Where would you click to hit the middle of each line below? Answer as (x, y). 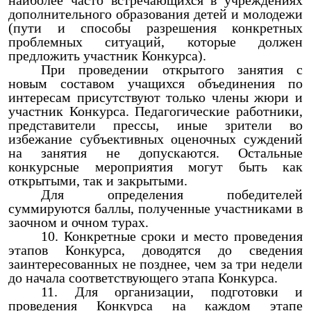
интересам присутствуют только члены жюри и (155, 97)
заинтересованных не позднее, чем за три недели (155, 264)
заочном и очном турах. (78, 222)
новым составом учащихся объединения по (155, 83)
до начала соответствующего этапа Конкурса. (143, 278)
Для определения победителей (172, 194)
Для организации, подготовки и (189, 292)
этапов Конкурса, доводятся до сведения (155, 250)
